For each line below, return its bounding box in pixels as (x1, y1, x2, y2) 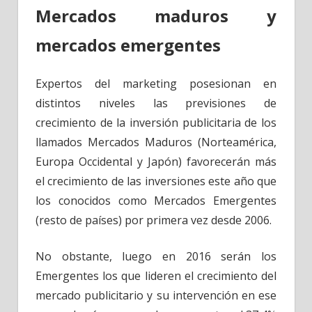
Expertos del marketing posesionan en (36, 75, 276, 91)
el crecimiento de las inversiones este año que (36, 173, 276, 189)
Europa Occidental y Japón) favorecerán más (36, 153, 276, 169)
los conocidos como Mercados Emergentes (36, 192, 276, 208)
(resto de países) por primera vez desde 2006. (36, 212, 272, 228)
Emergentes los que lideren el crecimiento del (36, 267, 276, 283)
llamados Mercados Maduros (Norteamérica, (36, 134, 276, 150)
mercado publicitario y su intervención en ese (36, 287, 276, 303)
